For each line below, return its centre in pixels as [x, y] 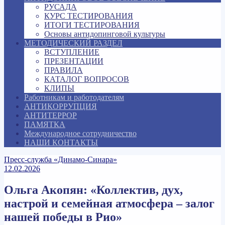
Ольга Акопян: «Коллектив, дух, [93, 190]
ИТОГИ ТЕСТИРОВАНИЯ [92, 25]
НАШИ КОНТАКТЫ [61, 142]
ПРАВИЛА [64, 70]
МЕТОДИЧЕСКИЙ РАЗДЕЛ [73, 43]
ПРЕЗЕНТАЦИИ [74, 61]
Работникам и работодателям [74, 97]
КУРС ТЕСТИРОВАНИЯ [89, 16]
